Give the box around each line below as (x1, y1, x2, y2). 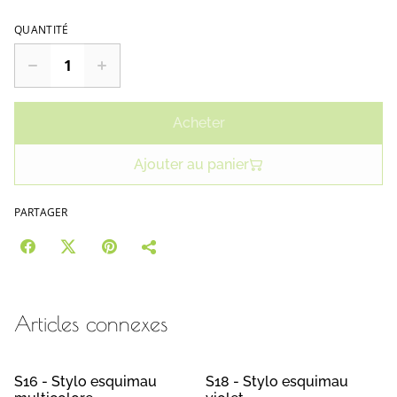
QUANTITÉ (14, 22, 69, 38)
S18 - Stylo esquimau (206, 373, 348, 391)
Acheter (172, 114, 225, 132)
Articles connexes (14, 311, 167, 337)
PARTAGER (14, 205, 67, 221)
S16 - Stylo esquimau (14, 373, 157, 391)
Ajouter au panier (134, 156, 249, 174)
